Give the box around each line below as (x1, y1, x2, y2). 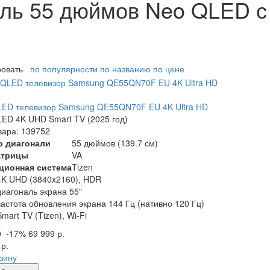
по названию (100, 63, 151, 75)
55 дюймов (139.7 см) (72, 136, 158, 149)
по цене (153, 63, 184, 75)
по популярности (30, 63, 98, 75)
